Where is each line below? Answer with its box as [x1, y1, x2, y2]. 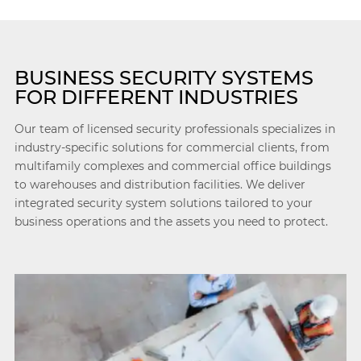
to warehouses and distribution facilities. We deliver [14, 177, 305, 192]
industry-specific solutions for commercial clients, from [14, 140, 330, 155]
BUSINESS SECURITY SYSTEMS [14, 66, 313, 89]
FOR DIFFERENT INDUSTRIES [14, 85, 298, 109]
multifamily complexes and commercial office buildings [14, 159, 331, 173]
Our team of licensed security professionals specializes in [14, 122, 335, 136]
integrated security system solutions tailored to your [14, 196, 313, 210]
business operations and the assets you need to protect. [14, 214, 328, 229]
